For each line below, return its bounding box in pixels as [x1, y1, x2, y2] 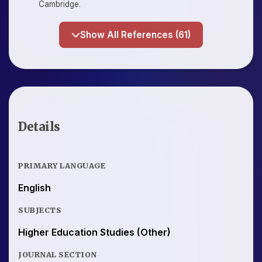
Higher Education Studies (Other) [18, 226, 171, 238]
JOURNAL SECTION [18, 249, 97, 259]
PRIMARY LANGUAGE [18, 160, 105, 170]
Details [18, 119, 60, 134]
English [18, 181, 51, 194]
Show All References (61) [175, 29, 191, 41]
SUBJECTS [18, 205, 61, 215]
